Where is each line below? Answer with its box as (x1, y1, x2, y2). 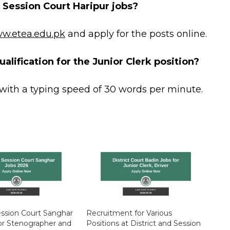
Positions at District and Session (86, 218, 201, 228)
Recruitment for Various (86, 208, 172, 218)
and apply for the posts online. (65, 28, 207, 40)
